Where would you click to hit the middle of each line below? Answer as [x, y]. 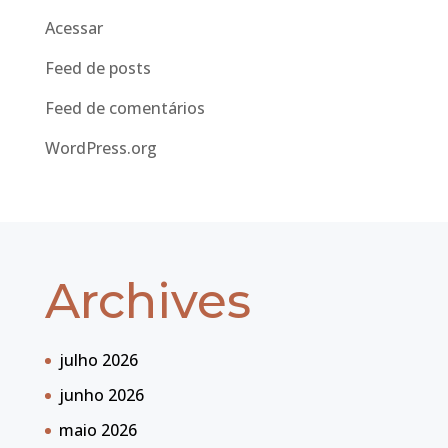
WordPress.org [100, 148]
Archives [147, 301]
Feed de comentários [124, 108]
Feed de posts [97, 68]
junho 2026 [101, 395]
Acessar [73, 28]
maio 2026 [97, 430]
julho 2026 [98, 360]
